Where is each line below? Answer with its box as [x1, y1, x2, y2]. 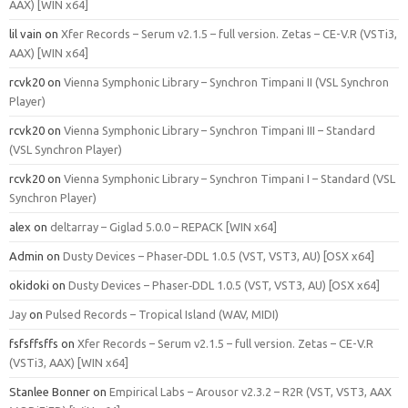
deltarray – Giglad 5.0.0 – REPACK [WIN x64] [50, 219, 277, 233]
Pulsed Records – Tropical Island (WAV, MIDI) [46, 307, 279, 321]
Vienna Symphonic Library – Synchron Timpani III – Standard [64, 123, 375, 137]
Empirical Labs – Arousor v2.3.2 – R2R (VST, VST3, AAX [109, 384, 392, 398]
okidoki [9, 278, 49, 291]
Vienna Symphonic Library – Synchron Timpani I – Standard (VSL [64, 171, 395, 185]
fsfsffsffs [9, 336, 58, 350]
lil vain [9, 26, 42, 40]
